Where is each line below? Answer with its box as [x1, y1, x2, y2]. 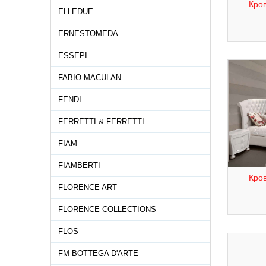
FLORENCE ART [58, 183, 117, 192]
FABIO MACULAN [58, 73, 121, 82]
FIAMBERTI [58, 161, 100, 170]
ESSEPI [58, 51, 87, 60]
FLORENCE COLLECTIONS [58, 205, 156, 214]
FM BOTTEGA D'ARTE [58, 249, 138, 258]
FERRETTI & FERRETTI [58, 117, 144, 126]
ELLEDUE [58, 7, 93, 16]
